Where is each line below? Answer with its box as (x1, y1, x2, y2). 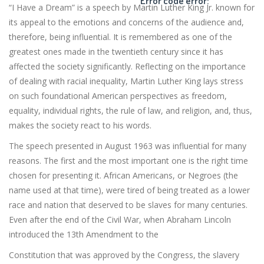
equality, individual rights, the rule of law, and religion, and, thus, (9, 105, 252, 116)
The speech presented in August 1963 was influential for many (9, 140, 246, 151)
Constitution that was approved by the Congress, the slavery (9, 249, 239, 260)
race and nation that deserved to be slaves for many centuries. (9, 199, 247, 210)
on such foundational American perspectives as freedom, (9, 90, 227, 101)
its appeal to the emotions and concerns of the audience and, (9, 16, 244, 28)
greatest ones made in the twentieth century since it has (9, 46, 223, 57)
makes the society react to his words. (9, 120, 151, 131)
